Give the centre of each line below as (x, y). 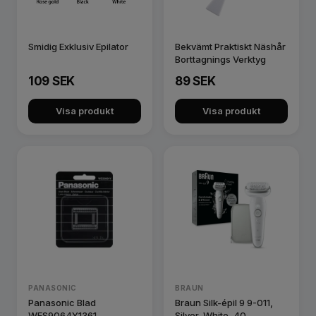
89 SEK (195, 81)
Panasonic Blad (62, 303)
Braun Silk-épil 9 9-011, (224, 303)
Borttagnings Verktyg (220, 59)
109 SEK (51, 81)
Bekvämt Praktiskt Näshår (230, 47)
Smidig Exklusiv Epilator (78, 47)
